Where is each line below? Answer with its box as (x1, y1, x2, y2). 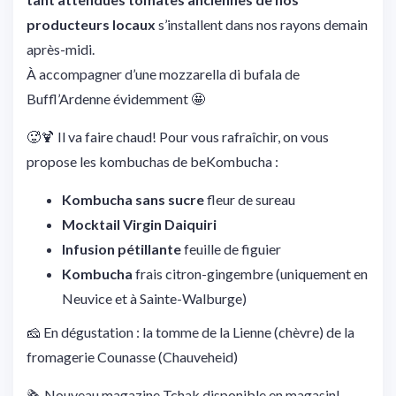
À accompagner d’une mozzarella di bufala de (27, 65, 300, 82)
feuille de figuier (184, 240, 281, 257)
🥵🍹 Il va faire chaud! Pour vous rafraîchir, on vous (27, 127, 329, 145)
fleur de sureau (204, 190, 295, 208)
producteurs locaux (27, 15, 156, 33)
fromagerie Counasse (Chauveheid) (27, 347, 238, 365)
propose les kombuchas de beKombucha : (27, 152, 278, 170)
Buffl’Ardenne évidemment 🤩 (27, 89, 205, 107)
